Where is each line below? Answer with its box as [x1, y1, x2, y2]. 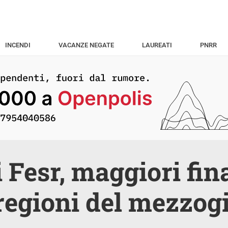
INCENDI [5, 41, 31, 49]
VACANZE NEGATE [58, 41, 114, 49]
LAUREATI [141, 41, 172, 49]
